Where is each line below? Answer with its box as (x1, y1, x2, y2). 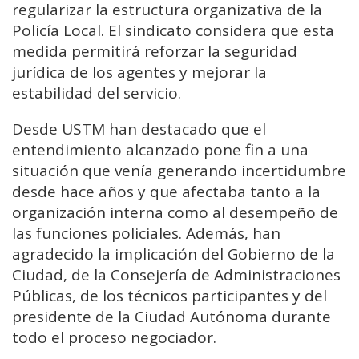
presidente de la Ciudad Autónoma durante (12, 306, 331, 328)
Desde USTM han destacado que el (12, 119, 266, 140)
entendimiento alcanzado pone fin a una (12, 139, 309, 161)
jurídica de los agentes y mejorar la (12, 62, 267, 83)
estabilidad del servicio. (12, 83, 181, 104)
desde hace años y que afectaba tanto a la (12, 181, 321, 203)
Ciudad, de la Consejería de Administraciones (12, 264, 341, 286)
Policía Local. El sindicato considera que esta (12, 20, 334, 42)
